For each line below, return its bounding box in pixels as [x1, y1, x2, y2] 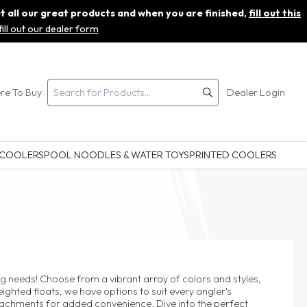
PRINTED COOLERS [188, 149, 277, 162]
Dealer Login [227, 86, 285, 99]
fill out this [249, 7, 301, 19]
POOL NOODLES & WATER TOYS [43, 149, 189, 162]
